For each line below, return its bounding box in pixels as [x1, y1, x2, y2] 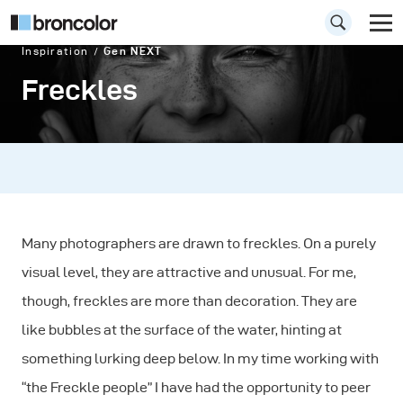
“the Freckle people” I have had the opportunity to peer [22, 380, 371, 395]
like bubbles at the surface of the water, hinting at [22, 322, 342, 337]
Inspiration [22, 45, 89, 57]
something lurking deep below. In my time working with [22, 351, 379, 366]
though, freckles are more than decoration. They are [22, 293, 357, 309]
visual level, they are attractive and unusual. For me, [22, 264, 356, 280]
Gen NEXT [103, 45, 163, 57]
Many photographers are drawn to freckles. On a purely [22, 236, 376, 251]
